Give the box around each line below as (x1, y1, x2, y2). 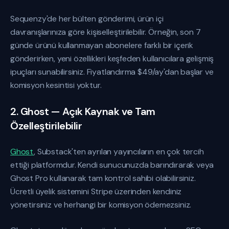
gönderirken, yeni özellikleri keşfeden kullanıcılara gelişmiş (10, 53, 214, 64)
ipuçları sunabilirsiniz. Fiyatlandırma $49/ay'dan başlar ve (10, 66, 214, 77)
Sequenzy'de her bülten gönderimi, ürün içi (10, 13, 164, 24)
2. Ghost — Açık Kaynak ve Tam (10, 105, 155, 118)
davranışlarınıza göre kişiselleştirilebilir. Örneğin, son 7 (10, 27, 201, 37)
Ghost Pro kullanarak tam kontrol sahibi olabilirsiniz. (10, 173, 196, 184)
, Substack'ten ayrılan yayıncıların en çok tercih (34, 146, 204, 157)
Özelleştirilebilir (10, 119, 82, 132)
